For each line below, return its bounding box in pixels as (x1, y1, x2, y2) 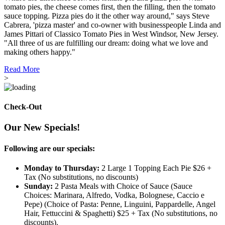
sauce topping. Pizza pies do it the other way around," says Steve (4, 11, 209, 20)
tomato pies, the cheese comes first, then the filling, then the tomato (4, 2, 215, 11)
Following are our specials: (4, 144, 95, 153)
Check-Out (4, 102, 42, 111)
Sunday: (24, 182, 55, 191)
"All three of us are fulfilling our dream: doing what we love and (4, 38, 208, 47)
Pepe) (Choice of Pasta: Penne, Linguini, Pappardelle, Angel (24, 200, 215, 209)
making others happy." (4, 47, 75, 56)
